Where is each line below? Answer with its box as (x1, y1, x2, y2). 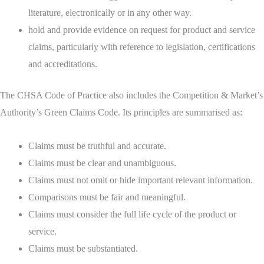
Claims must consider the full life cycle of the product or (28, 209, 236, 220)
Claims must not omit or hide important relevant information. (28, 175, 253, 186)
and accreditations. (28, 59, 97, 70)
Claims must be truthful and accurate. (28, 141, 166, 151)
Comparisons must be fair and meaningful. (28, 192, 186, 203)
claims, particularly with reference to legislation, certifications (28, 42, 255, 52)
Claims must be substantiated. (28, 243, 138, 254)
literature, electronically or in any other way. (28, 8, 192, 18)
